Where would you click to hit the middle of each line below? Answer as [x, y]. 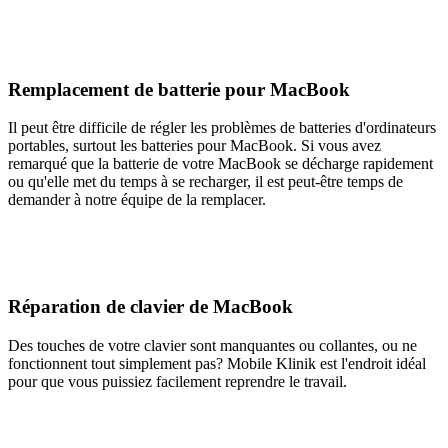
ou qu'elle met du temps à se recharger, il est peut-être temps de [205, 182]
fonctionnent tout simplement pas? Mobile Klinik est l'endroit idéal [217, 363]
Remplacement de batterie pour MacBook [179, 89]
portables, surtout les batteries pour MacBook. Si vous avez [194, 146]
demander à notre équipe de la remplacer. [137, 200]
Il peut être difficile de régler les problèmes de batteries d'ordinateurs [222, 128]
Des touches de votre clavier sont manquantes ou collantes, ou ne [212, 345]
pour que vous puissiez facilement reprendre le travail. [177, 381]
